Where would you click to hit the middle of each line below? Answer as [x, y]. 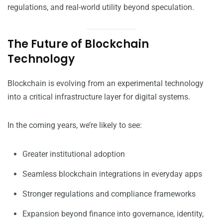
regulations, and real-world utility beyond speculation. [101, 7]
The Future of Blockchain [78, 44]
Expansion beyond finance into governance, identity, [113, 214]
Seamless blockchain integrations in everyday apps [112, 174]
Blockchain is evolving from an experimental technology [106, 84]
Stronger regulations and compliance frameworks [109, 194]
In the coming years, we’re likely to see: [75, 125]
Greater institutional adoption [74, 154]
